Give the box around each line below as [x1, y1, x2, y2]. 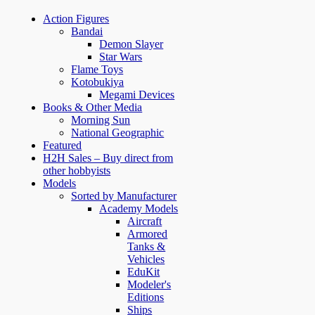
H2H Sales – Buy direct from [43, 151, 174, 164]
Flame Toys [71, 63, 124, 75]
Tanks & [127, 240, 166, 252]
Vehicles [127, 252, 165, 265]
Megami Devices [99, 88, 175, 101]
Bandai [71, 25, 103, 37]
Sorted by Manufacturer [71, 189, 177, 202]
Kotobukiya [71, 75, 124, 88]
